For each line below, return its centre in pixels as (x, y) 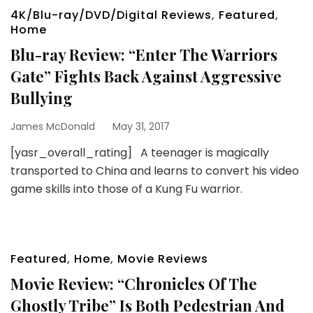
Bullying (42, 98)
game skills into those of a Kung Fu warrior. (126, 189)
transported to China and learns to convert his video (155, 171)
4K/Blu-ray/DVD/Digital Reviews (111, 15)
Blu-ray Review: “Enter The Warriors (144, 54)
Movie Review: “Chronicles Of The (134, 284)
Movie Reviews (163, 259)
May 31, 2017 (141, 126)
